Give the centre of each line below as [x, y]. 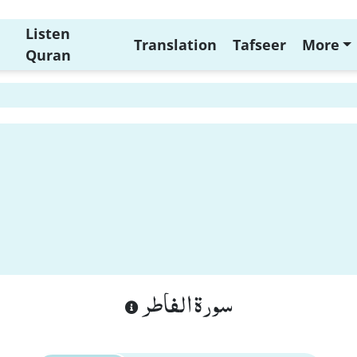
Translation [175, 44]
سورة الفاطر [185, 303]
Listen [47, 33]
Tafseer [259, 44]
